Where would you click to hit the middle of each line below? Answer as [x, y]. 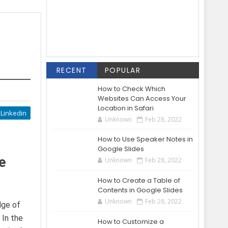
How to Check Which [132, 89]
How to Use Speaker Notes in [145, 139]
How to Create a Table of [139, 180]
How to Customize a [131, 222]
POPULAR [123, 70]
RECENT [72, 70]
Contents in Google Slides [140, 190]
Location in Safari [126, 108]
